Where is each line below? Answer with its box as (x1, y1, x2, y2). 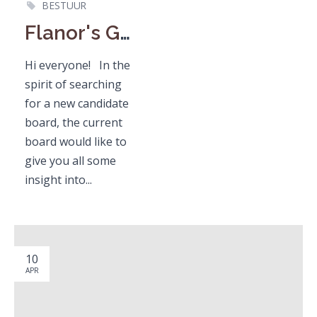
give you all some (25, 152, 116, 168)
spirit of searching (25, 76, 122, 92)
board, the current (25, 114, 122, 130)
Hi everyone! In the (25, 57, 130, 73)
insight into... (25, 171, 92, 188)
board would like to (25, 133, 127, 149)
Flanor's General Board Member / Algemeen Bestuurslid (120, 21, 130, 45)
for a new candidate (25, 95, 129, 111)
